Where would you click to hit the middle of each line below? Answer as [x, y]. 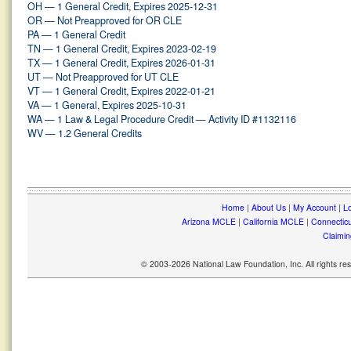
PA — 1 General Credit [76, 34]
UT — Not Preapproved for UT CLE [103, 77]
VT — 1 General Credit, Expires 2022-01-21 [121, 91]
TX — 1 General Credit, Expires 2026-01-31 [121, 63]
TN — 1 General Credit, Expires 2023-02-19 [122, 49]
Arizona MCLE [208, 221]
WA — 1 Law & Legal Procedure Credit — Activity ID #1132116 [162, 119]
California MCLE [273, 221]
